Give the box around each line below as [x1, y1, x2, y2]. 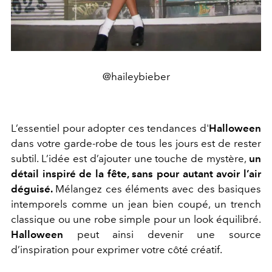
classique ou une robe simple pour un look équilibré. [11, 212, 261, 225]
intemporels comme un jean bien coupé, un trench [11, 197, 261, 210]
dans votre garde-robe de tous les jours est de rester [11, 137, 261, 149]
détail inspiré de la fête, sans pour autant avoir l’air [11, 167, 261, 180]
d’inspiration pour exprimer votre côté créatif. [11, 243, 222, 256]
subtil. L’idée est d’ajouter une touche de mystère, [11, 152, 249, 165]
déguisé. [11, 182, 56, 195]
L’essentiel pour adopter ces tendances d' [11, 121, 209, 134]
